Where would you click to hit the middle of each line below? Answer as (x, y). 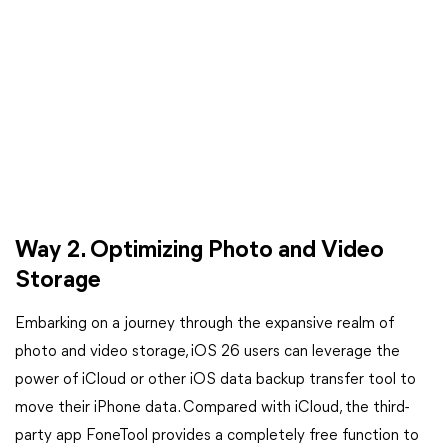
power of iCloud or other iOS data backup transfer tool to (215, 380)
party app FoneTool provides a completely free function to (217, 436)
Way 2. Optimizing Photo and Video (199, 251)
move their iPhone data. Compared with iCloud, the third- (212, 408)
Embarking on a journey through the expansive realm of (204, 324)
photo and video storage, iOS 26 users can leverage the (207, 352)
